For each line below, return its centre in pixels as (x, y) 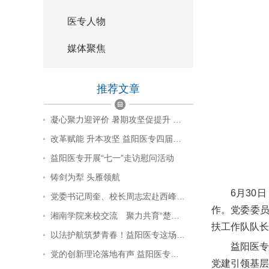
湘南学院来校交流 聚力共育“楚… (115, 216)
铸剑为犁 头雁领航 (85, 177)
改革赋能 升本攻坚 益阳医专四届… (116, 139)
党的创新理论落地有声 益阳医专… (115, 254)
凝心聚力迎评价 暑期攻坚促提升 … (116, 119)
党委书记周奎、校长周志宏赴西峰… (118, 196)
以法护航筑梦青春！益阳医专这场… (118, 235)
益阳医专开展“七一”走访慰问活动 (112, 158)
